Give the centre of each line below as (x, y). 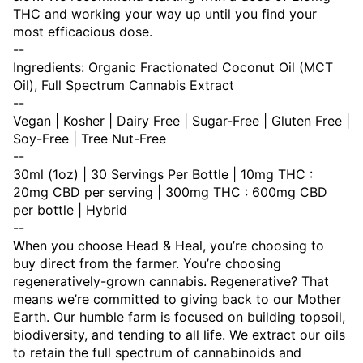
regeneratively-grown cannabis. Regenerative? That (171, 282)
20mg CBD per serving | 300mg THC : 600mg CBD (170, 192)
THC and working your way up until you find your (165, 14)
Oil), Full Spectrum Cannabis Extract (124, 85)
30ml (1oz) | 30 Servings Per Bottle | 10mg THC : (163, 175)
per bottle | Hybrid (70, 210)
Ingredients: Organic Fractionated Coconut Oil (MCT (173, 68)
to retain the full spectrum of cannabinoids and (157, 353)
